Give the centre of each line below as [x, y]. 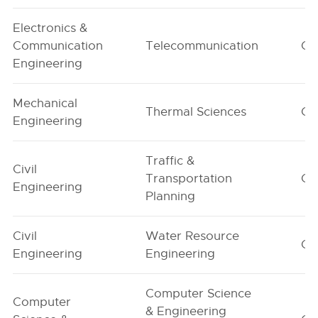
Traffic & [170, 161]
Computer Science [199, 294]
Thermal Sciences [196, 112]
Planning [171, 196]
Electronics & [50, 28]
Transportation [189, 179]
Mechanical [45, 103]
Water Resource [193, 236]
